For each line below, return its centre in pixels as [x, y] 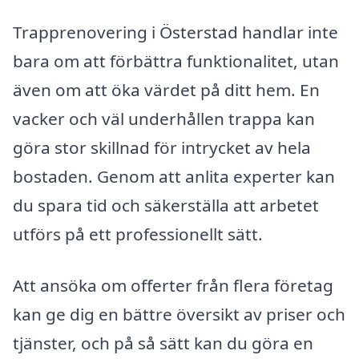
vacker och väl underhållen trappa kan [164, 119]
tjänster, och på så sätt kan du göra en [163, 343]
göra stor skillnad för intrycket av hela [162, 148]
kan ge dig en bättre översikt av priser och [179, 315]
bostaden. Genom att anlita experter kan [174, 177]
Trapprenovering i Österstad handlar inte [175, 32]
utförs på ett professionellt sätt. [138, 234]
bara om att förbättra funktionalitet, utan [176, 61]
